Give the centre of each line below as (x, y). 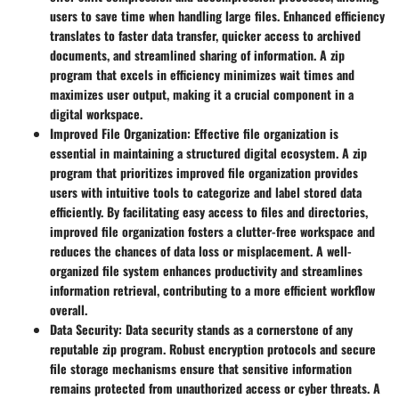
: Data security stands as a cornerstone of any (236, 329)
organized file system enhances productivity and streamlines (206, 270)
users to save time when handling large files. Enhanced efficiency (217, 15)
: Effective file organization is (263, 133)
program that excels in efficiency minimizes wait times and (202, 74)
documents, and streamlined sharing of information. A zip (197, 54)
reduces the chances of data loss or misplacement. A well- (201, 250)
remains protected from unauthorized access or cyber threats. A (215, 387)
